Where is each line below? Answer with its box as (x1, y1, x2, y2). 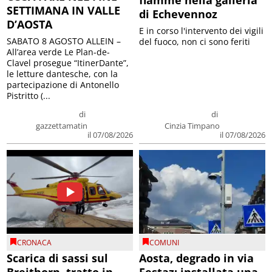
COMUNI (149, 237, 179, 248)
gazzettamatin (36, 120, 87, 131)
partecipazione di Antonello (7, 78, 120, 90)
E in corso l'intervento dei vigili (139, 24, 263, 36)
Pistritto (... (7, 89, 51, 101)
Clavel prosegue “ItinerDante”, (7, 56, 129, 69)
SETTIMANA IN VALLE (7, 2, 121, 18)
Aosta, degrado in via (139, 251, 254, 266)
